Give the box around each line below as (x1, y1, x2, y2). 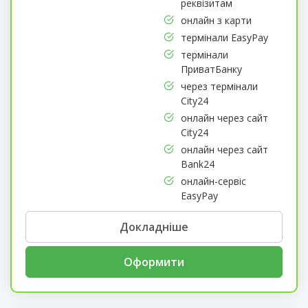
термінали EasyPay (180, 30, 268, 44)
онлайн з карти (180, 13, 252, 27)
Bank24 (180, 157, 214, 170)
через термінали (180, 79, 258, 93)
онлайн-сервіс (180, 174, 246, 188)
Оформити (124, 254, 184, 269)
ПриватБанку (180, 62, 242, 76)
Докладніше (120, 219, 188, 234)
